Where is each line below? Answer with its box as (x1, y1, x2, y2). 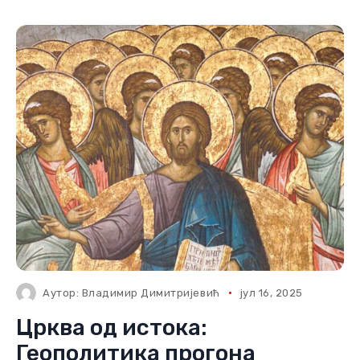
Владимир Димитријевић (81, 287, 220, 299)
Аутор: (43, 287, 82, 299)
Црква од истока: (16, 314, 207, 341)
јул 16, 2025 (239, 287, 303, 299)
